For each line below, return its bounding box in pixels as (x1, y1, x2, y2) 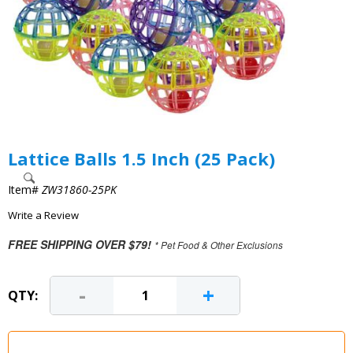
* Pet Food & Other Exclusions (154, 239, 283, 251)
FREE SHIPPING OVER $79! (8, 236, 151, 252)
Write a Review (8, 208, 79, 222)
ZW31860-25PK (42, 182, 117, 197)
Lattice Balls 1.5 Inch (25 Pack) (8, 147, 275, 170)
